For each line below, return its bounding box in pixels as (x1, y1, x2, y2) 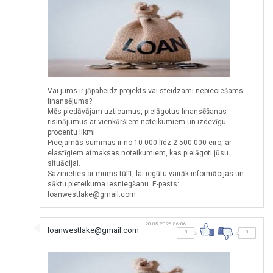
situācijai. (48, 158, 81, 168)
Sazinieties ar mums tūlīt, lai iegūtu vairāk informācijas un (48, 169, 244, 178)
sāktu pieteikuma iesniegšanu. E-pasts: (48, 179, 180, 188)
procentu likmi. (48, 127, 97, 136)
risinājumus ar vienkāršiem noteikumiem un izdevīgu (48, 117, 227, 126)
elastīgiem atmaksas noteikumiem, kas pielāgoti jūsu (48, 148, 229, 157)
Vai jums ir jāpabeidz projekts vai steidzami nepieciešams (48, 86, 244, 95)
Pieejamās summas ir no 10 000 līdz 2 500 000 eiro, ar (48, 138, 232, 147)
